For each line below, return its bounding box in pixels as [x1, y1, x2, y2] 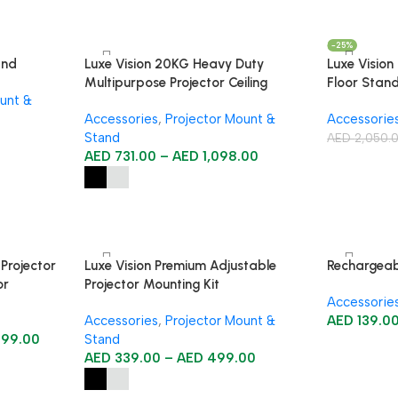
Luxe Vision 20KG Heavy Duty [84, 56, 264, 72]
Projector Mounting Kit [84, 276, 219, 292]
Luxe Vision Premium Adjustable [84, 258, 276, 274]
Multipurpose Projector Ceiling [84, 75, 267, 91]
